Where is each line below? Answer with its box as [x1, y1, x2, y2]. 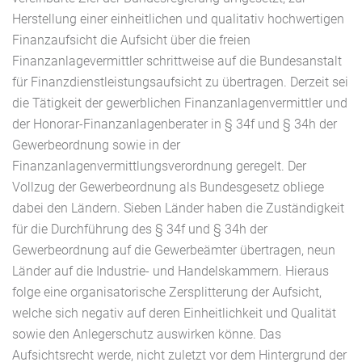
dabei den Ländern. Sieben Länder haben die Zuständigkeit [12, 200, 344, 217]
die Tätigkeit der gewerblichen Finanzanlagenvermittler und [12, 95, 347, 112]
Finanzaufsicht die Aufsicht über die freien [12, 32, 250, 48]
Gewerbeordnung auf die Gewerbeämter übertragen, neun [12, 242, 335, 259]
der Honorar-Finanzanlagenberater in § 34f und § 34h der [12, 116, 337, 133]
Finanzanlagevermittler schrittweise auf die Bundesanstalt [12, 53, 342, 69]
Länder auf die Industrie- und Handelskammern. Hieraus [12, 263, 329, 280]
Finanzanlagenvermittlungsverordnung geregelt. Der [12, 158, 306, 175]
